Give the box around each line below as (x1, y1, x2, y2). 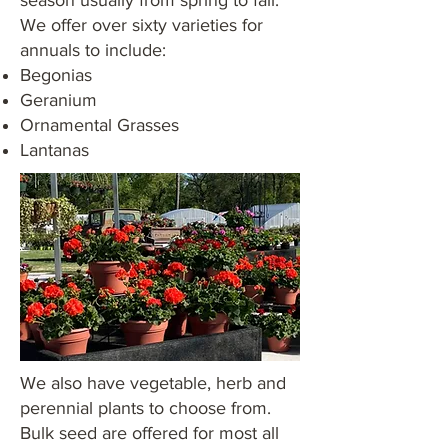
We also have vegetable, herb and (20, 373, 286, 393)
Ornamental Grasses (20, 115, 179, 135)
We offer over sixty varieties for (20, 15, 263, 35)
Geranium (20, 90, 97, 110)
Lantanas (20, 140, 89, 160)
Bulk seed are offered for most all (20, 423, 279, 443)
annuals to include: (20, 40, 166, 60)
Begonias (20, 65, 92, 85)
